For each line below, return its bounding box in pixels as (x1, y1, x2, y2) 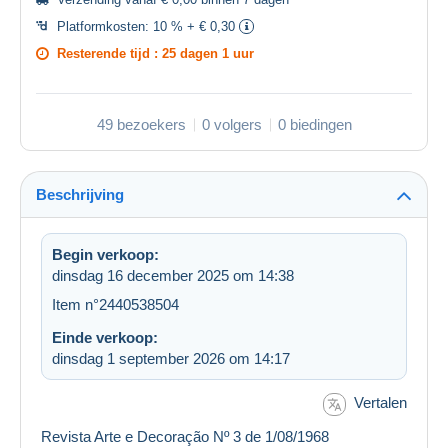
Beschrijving (36, 186, 124, 204)
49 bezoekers (96, 116, 186, 134)
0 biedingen (277, 116, 352, 134)
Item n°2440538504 (52, 296, 179, 314)
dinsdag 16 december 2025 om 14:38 (52, 267, 294, 285)
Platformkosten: (57, 19, 153, 35)
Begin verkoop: (52, 246, 159, 264)
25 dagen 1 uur (162, 46, 254, 62)
